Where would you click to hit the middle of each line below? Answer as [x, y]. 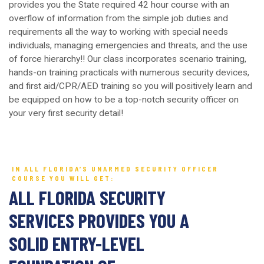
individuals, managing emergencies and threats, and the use [128, 46]
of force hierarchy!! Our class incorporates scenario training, [128, 59]
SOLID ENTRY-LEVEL [77, 244]
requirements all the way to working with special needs [118, 32]
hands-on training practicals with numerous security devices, [129, 73]
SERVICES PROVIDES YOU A [99, 221]
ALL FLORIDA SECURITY [87, 198]
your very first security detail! [66, 113]
